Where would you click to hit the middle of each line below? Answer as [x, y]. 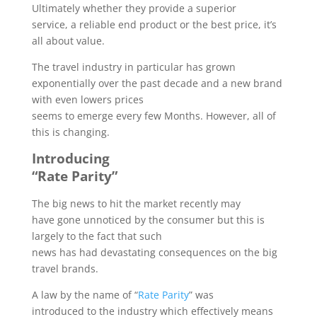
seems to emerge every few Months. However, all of [154, 116]
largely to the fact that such [97, 236]
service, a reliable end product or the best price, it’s [154, 24]
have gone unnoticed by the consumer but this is [148, 220]
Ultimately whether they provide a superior [134, 8]
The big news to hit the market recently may [136, 203]
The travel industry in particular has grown [133, 67]
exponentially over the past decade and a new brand [157, 83]
